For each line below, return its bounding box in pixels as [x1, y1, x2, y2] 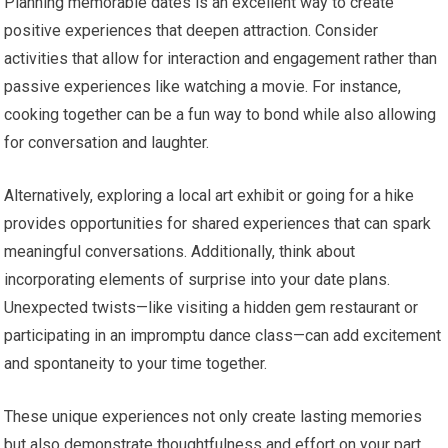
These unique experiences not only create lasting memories [4, 407, 423, 427]
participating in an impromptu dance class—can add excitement [4, 326, 442, 346]
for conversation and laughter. [4, 133, 210, 153]
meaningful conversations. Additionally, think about [4, 242, 356, 262]
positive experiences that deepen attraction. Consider [4, 21, 379, 41]
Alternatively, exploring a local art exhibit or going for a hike [4, 186, 415, 206]
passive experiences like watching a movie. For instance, [4, 77, 402, 97]
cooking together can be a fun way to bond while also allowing [4, 105, 437, 125]
